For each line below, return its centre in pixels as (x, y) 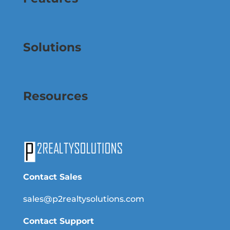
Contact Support (58, 221)
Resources (55, 96)
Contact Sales (52, 177)
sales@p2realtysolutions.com (83, 199)
